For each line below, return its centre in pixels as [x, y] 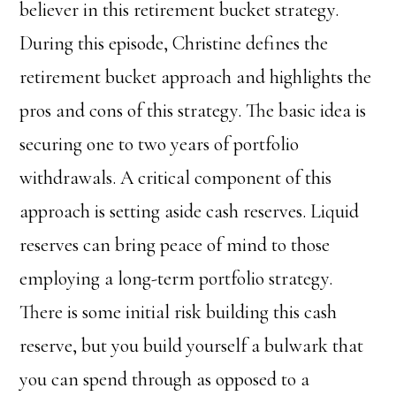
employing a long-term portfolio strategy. [176, 278]
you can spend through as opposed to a [165, 379]
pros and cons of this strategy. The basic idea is [193, 110]
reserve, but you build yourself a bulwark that [192, 345]
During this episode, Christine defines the [174, 43]
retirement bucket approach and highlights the [196, 76]
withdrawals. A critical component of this [176, 177]
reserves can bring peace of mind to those [175, 244]
